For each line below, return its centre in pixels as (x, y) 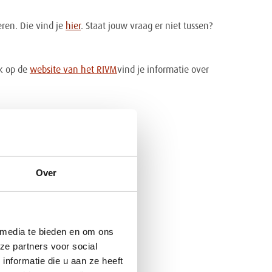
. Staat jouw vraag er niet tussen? (146, 26)
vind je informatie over (163, 70)
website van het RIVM (73, 70)
